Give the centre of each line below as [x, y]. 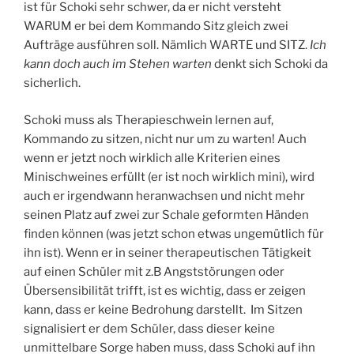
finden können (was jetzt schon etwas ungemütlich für [174, 233]
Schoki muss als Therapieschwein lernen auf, [149, 120]
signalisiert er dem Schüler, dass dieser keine [149, 328]
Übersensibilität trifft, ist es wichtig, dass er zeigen [165, 290]
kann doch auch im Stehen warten [118, 64]
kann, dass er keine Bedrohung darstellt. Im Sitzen [163, 309]
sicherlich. [52, 83]
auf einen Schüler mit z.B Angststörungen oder [154, 271]
